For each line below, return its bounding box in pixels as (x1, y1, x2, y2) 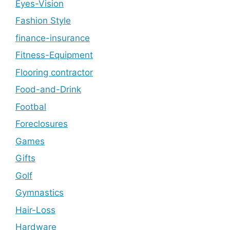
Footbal (15, 101, 46, 112)
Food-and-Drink (15, 84, 81, 95)
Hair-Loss (15, 204, 55, 215)
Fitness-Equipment (15, 50, 93, 61)
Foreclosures (15, 119, 68, 129)
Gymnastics (15, 187, 64, 198)
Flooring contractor (15, 67, 93, 78)
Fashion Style (15, 15, 71, 26)
